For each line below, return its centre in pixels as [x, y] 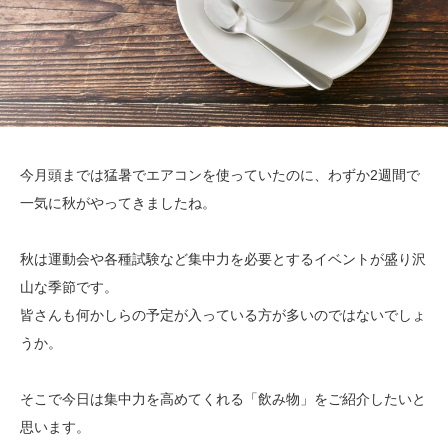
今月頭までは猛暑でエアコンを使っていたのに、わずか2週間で [220, 175]
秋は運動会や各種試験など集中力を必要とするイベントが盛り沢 [223, 259]
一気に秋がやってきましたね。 [118, 203]
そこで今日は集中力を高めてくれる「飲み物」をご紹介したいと [223, 399]
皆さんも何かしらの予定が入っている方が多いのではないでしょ [223, 315]
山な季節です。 [69, 287]
